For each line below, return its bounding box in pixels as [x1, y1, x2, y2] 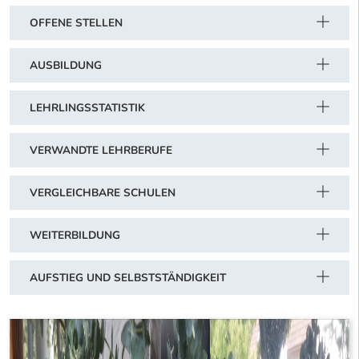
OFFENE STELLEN [30, 14, 123, 30]
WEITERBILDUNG [30, 227, 120, 243]
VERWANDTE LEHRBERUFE [30, 142, 172, 158]
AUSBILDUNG [30, 57, 102, 73]
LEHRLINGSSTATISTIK [30, 99, 145, 115]
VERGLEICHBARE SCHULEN [30, 184, 175, 200]
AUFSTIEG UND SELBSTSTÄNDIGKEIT [30, 269, 226, 285]
